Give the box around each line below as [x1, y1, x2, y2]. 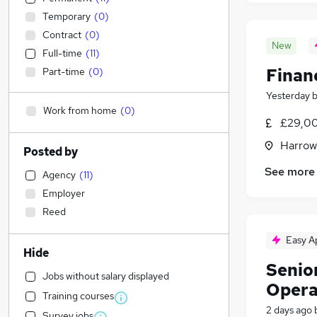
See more [265, 164, 315, 180]
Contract [42, 28, 81, 41]
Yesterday [266, 89, 310, 103]
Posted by [23, 144, 78, 159]
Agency [42, 168, 76, 181]
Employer [42, 187, 85, 200]
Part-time [42, 65, 85, 78]
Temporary [42, 10, 91, 23]
